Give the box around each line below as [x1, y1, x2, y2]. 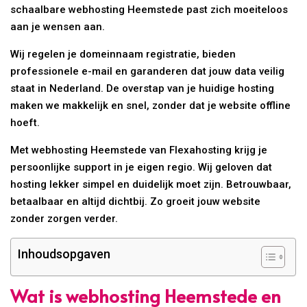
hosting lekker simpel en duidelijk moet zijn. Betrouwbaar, [10, 178, 292, 191]
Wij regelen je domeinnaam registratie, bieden [10, 48, 236, 61]
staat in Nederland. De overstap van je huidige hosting [10, 82, 275, 95]
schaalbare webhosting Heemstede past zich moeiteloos [10, 3, 288, 16]
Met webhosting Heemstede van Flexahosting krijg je [10, 144, 268, 157]
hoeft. [10, 116, 40, 130]
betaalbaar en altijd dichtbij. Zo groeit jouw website [10, 195, 261, 208]
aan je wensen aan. [10, 21, 106, 34]
